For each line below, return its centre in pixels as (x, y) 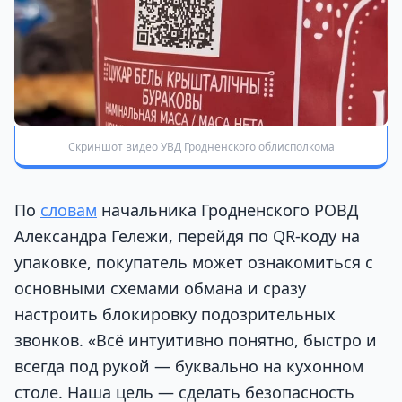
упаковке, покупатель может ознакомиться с (194, 262)
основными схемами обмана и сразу (160, 288)
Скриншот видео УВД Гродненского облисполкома (201, 147)
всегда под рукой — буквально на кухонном (189, 367)
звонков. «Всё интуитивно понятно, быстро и (196, 341)
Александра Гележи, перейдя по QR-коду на (187, 236)
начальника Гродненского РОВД (227, 210)
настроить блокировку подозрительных (175, 315)
